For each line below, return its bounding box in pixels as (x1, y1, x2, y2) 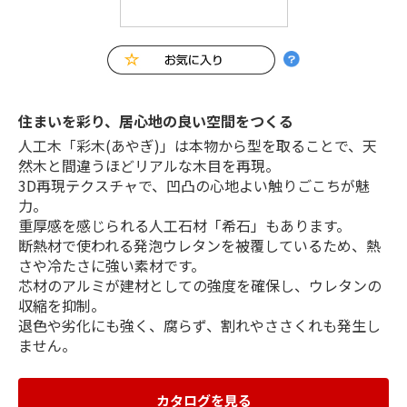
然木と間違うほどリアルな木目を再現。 (18, 154, 280, 176)
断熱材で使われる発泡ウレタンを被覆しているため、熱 (18, 234, 381, 256)
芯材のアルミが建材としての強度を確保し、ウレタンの (18, 274, 382, 296)
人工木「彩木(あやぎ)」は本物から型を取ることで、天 (18, 134, 377, 156)
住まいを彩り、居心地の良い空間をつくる (18, 110, 293, 132)
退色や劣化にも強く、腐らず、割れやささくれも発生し (18, 314, 381, 336)
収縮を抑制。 (18, 294, 105, 316)
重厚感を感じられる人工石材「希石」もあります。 (18, 214, 351, 236)
